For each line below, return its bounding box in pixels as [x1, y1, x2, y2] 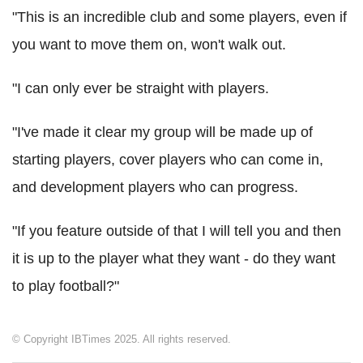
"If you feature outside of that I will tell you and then [12, 223, 341, 240]
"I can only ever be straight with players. [12, 80, 269, 97]
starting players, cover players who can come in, [12, 152, 323, 169]
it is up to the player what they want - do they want [12, 250, 335, 267]
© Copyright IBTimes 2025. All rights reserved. [12, 333, 231, 346]
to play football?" [12, 278, 119, 295]
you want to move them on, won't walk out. [12, 36, 286, 53]
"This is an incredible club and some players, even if [12, 9, 347, 26]
